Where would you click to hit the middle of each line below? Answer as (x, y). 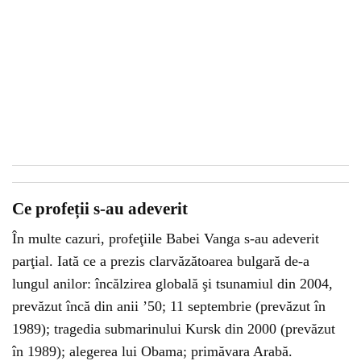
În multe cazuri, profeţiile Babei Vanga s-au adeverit (166, 239)
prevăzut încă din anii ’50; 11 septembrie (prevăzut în (169, 306)
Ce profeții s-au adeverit (100, 209)
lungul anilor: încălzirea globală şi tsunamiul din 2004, (172, 284)
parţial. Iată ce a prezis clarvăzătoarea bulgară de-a (161, 261)
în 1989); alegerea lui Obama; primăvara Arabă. (152, 351)
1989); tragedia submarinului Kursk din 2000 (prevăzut (174, 329)
